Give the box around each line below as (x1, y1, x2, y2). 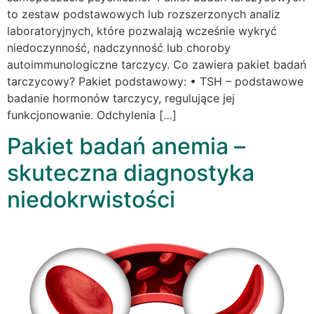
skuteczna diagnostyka (7, 159, 254, 186)
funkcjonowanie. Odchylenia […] (7, 107, 177, 122)
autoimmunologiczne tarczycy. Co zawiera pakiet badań (7, 57, 306, 71)
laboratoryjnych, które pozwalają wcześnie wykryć (7, 23, 277, 38)
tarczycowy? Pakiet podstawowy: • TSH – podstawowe (7, 74, 303, 88)
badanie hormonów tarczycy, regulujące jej (7, 90, 235, 105)
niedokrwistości (7, 186, 175, 213)
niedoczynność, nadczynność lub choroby (7, 40, 231, 55)
